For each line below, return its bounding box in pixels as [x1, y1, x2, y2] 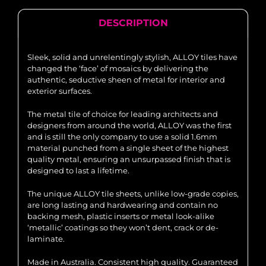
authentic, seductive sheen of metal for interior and [27, 75, 225, 85]
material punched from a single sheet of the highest [27, 143, 229, 153]
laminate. [27, 234, 65, 244]
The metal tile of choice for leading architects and [27, 109, 218, 119]
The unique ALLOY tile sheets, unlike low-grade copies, [27, 189, 239, 199]
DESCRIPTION [98, 17, 168, 29]
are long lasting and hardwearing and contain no [27, 200, 218, 210]
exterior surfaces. [27, 86, 92, 96]
